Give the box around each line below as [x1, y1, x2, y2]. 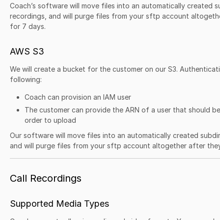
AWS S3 [10, 46, 44, 56]
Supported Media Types [10, 198, 109, 209]
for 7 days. [10, 22, 46, 30]
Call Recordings [10, 172, 82, 184]
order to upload [25, 116, 76, 124]
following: [10, 75, 42, 83]
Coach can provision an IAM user [25, 93, 131, 101]
